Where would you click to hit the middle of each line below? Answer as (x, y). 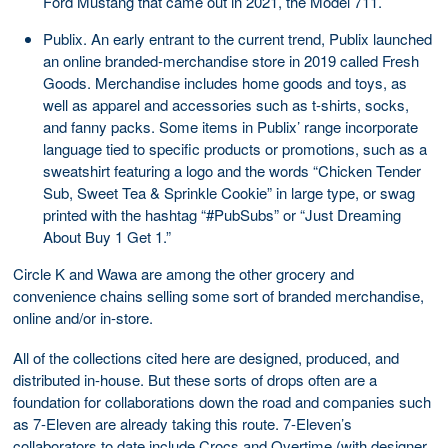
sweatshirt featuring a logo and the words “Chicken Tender (232, 170)
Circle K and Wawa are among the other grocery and (183, 273)
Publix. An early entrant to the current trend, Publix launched (237, 38)
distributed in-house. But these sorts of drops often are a (195, 379)
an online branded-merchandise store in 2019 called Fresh (231, 60)
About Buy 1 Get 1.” (107, 236)
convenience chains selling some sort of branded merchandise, (218, 295)
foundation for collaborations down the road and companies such (222, 401)
